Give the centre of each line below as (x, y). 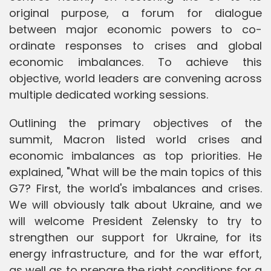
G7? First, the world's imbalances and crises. (135, 188)
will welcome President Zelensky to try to (135, 221)
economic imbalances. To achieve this (135, 62)
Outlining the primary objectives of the (135, 123)
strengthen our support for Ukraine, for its (135, 237)
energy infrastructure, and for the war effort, (135, 253)
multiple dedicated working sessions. (109, 94)
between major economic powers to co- (135, 29)
